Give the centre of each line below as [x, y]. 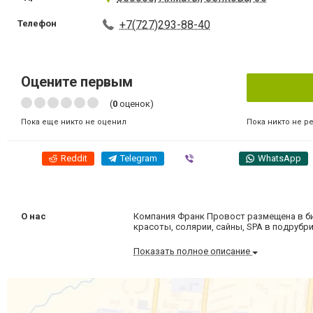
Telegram [139, 158]
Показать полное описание [193, 251]
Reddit [74, 158]
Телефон [37, 23]
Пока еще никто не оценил [74, 122]
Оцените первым [77, 82]
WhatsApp [279, 158]
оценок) [136, 104]
